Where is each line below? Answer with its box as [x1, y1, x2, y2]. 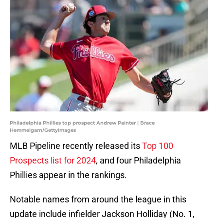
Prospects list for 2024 [10, 155, 96, 166]
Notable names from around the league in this [10, 194, 186, 205]
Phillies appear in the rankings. [10, 170, 127, 181]
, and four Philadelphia [96, 155, 181, 166]
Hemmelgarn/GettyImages [10, 127, 76, 134]
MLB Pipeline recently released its [10, 141, 142, 151]
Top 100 [142, 141, 173, 151]
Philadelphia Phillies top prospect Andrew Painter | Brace [10, 120, 155, 127]
